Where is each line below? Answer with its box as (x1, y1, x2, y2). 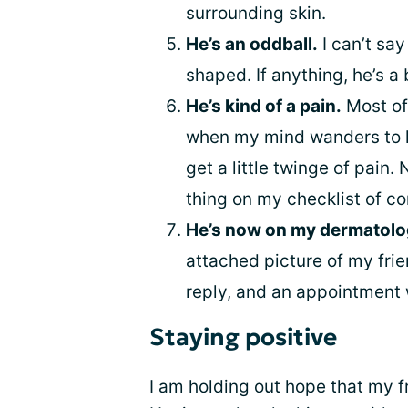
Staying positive (149, 321, 337, 352)
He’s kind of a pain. (186, 95, 342, 117)
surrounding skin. (186, 2, 326, 24)
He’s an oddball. (186, 33, 318, 55)
